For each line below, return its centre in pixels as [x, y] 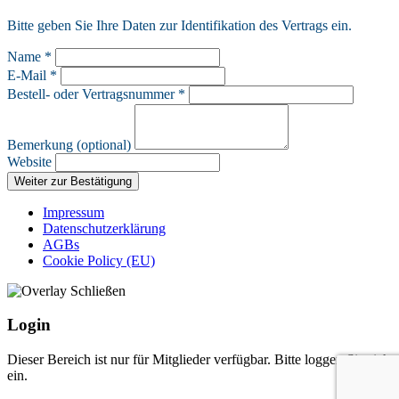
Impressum [73, 212]
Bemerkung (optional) [69, 144]
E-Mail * [32, 75]
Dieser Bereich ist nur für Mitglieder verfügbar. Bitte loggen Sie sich [199, 359]
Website [29, 161]
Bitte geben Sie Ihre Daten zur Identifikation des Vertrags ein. [179, 25]
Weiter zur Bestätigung [73, 181]
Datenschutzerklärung [104, 228]
